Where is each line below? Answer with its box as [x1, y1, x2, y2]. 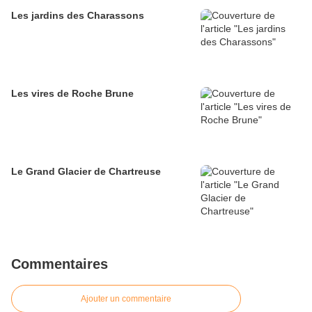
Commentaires [11, 256, 108, 272]
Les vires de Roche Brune [11, 87, 134, 99]
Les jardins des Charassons [11, 9, 144, 21]
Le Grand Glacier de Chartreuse [11, 165, 161, 177]
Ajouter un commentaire [81, 293, 171, 304]
